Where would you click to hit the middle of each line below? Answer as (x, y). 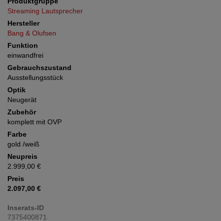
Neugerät (22, 100)
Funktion (23, 45)
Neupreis (22, 156)
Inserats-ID (26, 208)
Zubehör (22, 112)
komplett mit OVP (35, 122)
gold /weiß (23, 144)
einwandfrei (25, 55)
